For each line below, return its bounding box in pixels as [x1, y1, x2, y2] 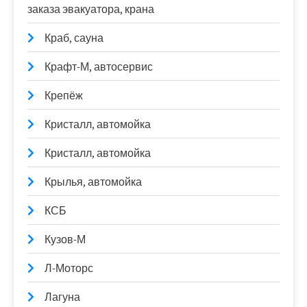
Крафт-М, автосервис [45, 60, 153, 75]
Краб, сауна [45, 31, 103, 46]
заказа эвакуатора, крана [27, 2, 154, 17]
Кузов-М [45, 232, 86, 247]
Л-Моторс [45, 261, 93, 276]
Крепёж [45, 88, 83, 103]
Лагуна [45, 290, 80, 305]
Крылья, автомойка [45, 175, 142, 190]
